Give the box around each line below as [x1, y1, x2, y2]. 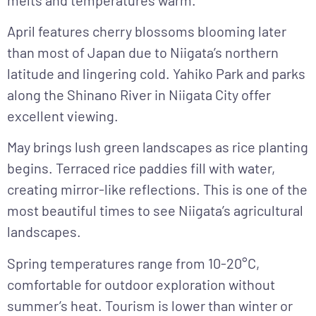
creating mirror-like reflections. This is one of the [7, 181, 308, 198]
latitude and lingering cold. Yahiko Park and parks [7, 65, 305, 83]
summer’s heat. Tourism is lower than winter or [7, 296, 293, 314]
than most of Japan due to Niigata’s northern [7, 44, 279, 61]
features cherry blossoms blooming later [35, 23, 286, 40]
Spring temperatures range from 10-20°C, [7, 254, 260, 272]
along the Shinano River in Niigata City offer [7, 86, 271, 104]
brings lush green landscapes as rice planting [30, 138, 308, 156]
